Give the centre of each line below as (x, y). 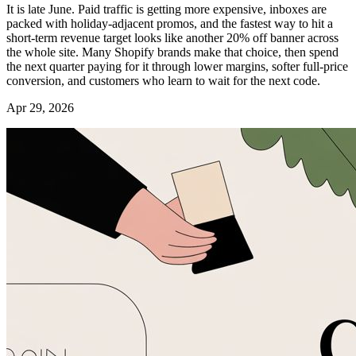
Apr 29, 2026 (40, 107)
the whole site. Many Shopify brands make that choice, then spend (172, 52)
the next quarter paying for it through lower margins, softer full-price (177, 66)
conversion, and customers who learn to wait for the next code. (163, 80)
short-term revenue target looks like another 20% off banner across (172, 37)
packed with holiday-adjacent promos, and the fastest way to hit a (170, 23)
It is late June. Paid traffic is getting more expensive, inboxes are (166, 9)
